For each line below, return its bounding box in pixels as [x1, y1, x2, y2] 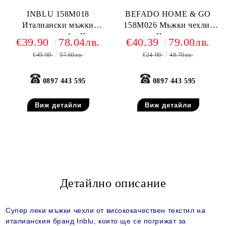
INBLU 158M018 [27, 10, 89, 18]
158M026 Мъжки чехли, [124, 21, 212, 29]
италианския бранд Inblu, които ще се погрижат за [6, 217, 186, 225]
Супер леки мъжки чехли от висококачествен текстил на [6, 206, 206, 214]
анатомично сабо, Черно [13, 32, 103, 40]
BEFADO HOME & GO [125, 10, 211, 18]
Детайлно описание [60, 177, 166, 190]
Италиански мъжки [22, 21, 94, 29]
